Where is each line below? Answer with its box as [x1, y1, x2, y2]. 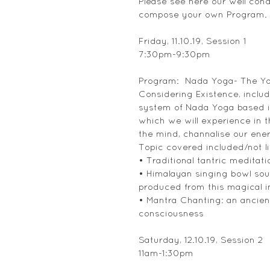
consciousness [139, 208, 204, 219]
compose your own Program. [139, 9, 267, 20]
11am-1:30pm [139, 248, 193, 259]
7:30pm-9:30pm [139, 49, 210, 60]
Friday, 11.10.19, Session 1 [139, 36, 246, 46]
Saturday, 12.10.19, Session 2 [139, 234, 263, 245]
